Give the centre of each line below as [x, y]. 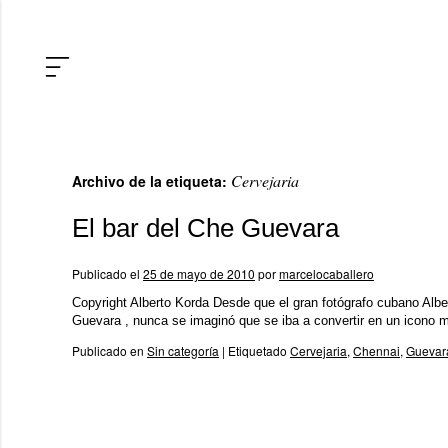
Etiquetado [257, 350]
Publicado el [106, 273]
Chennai [376, 350]
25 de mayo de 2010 [199, 273]
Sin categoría [183, 350]
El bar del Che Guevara [205, 228]
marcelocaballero [326, 273]
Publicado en [108, 350]
